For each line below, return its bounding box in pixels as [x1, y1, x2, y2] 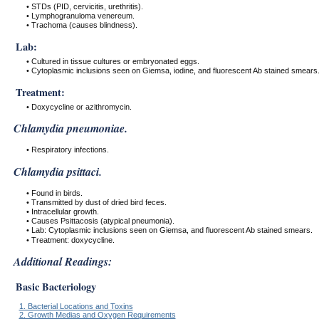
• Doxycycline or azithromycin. [26, 102, 132, 111]
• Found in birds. [26, 188, 83, 197]
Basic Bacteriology [15, 279, 96, 295]
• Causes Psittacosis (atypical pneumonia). [26, 216, 174, 226]
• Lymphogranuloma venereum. [26, 11, 135, 20]
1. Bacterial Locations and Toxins [19, 302, 133, 311]
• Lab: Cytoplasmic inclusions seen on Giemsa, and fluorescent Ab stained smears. [26, 226, 313, 235]
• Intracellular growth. [26, 207, 99, 216]
